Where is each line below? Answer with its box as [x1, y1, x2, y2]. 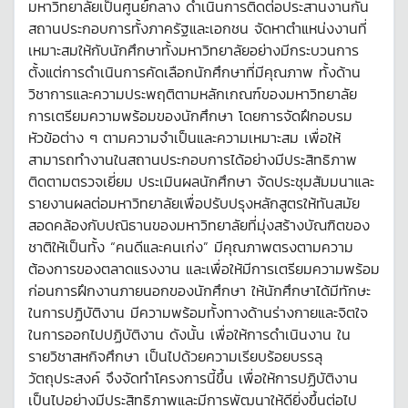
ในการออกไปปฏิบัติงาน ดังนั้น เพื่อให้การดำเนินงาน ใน [28, 322, 351, 345]
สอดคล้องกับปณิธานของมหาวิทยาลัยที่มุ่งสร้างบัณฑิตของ [28, 213, 370, 236]
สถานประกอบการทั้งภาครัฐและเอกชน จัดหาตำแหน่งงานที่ [28, 16, 367, 39]
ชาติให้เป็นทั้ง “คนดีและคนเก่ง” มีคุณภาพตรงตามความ [28, 235, 353, 258]
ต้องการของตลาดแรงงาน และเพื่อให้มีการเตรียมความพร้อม [28, 257, 380, 280]
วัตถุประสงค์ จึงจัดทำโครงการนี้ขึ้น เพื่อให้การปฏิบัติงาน [28, 366, 358, 389]
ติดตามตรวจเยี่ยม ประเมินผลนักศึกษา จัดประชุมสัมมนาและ [28, 169, 374, 192]
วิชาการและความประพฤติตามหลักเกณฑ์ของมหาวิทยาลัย [28, 82, 357, 105]
